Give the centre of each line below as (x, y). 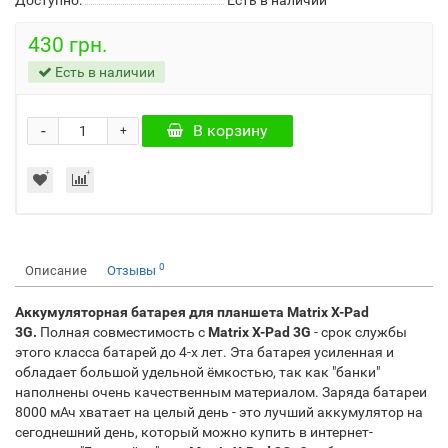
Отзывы (133, 270)
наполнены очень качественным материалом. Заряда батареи (221, 392)
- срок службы (359, 332)
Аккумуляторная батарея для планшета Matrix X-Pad (192, 312)
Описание (56, 270)
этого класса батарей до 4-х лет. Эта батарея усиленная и (204, 352)
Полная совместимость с (122, 332)
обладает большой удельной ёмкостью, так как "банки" (197, 372)
